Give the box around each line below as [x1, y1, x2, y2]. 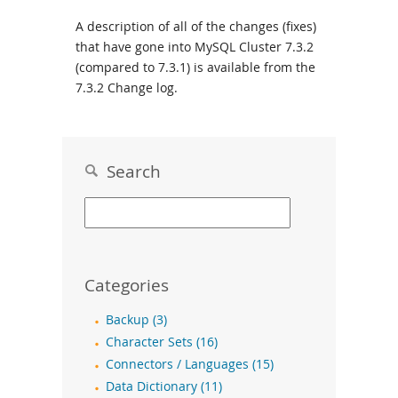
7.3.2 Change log [76, 79, 174, 96]
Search [98, 160, 161, 182]
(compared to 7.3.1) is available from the [76, 59, 315, 76]
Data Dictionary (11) [106, 378, 222, 394]
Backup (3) [106, 312, 167, 328]
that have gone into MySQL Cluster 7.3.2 [76, 38, 314, 55]
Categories [84, 274, 169, 296]
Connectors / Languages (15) [106, 356, 274, 372]
